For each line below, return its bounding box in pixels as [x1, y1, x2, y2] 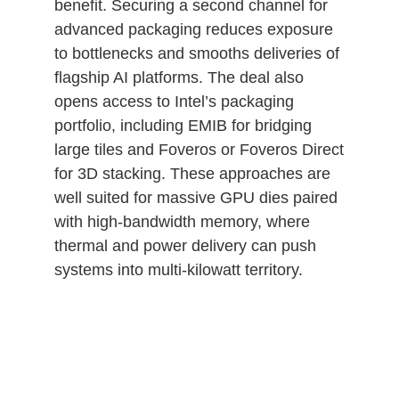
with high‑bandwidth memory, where [53, 212, 310, 231]
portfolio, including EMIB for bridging [53, 116, 312, 134]
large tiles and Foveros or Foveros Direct [53, 140, 344, 159]
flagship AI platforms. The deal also [53, 68, 304, 86]
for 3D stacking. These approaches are [53, 164, 330, 183]
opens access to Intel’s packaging [53, 92, 294, 110]
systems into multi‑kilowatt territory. [53, 260, 303, 279]
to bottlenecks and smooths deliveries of [53, 44, 339, 62]
